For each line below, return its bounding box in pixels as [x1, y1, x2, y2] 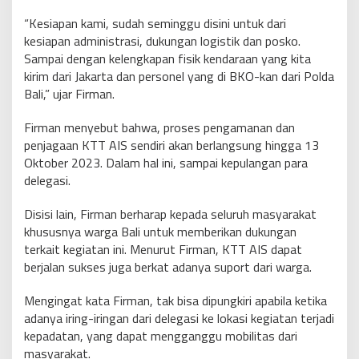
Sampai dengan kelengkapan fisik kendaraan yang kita [24, 49, 311, 69]
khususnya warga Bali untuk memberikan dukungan [24, 222, 296, 242]
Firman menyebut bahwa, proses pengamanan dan [24, 118, 295, 138]
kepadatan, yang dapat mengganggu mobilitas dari [24, 326, 297, 346]
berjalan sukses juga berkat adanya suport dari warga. [24, 257, 312, 277]
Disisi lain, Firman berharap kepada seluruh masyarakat [24, 204, 317, 224]
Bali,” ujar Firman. [24, 84, 115, 104]
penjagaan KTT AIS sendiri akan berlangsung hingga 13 [24, 135, 319, 155]
